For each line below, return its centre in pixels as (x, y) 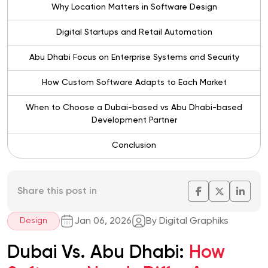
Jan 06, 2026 (103, 221)
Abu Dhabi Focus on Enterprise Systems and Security (134, 58)
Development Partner (134, 121)
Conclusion (134, 146)
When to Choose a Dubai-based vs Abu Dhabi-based (134, 108)
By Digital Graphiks (187, 221)
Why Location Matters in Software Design (134, 7)
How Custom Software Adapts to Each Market (134, 83)
